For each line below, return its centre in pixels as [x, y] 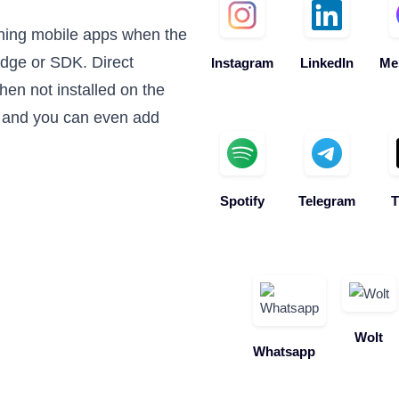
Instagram [242, 63]
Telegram [326, 201]
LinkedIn [326, 63]
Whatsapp [284, 351]
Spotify [242, 201]
